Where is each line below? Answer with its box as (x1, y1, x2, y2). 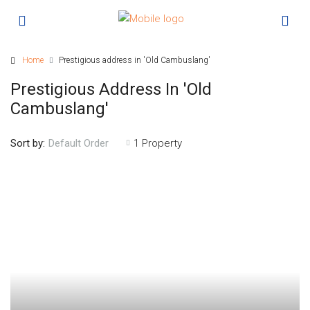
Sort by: (10, 136, 45, 149)
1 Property (134, 136, 182, 149)
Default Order (48, 137, 109, 149)
